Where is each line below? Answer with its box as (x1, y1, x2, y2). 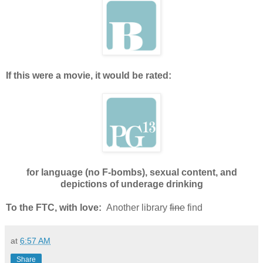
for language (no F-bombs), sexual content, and (26, 167, 237, 177)
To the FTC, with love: (6, 202, 102, 213)
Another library (102, 202, 170, 213)
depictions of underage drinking (60, 178, 203, 189)
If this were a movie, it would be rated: (6, 70, 171, 80)
